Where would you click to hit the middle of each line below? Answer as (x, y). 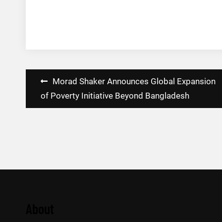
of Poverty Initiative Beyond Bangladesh (115, 96)
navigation (51, 98)
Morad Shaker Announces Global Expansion (134, 82)
